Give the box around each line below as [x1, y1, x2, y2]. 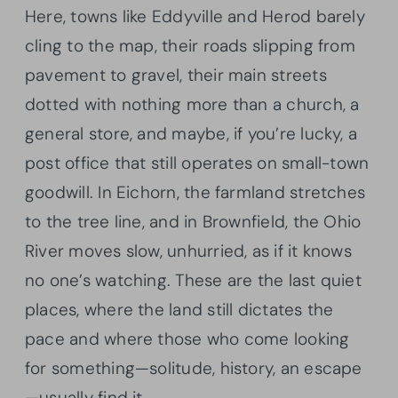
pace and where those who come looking [25, 327, 350, 350]
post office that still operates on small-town [25, 151, 370, 174]
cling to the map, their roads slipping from [25, 34, 355, 57]
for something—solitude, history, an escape [25, 356, 362, 379]
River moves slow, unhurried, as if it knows [25, 239, 352, 262]
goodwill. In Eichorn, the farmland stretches [25, 180, 366, 203]
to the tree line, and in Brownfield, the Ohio [25, 210, 362, 233]
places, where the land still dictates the [25, 298, 334, 321]
